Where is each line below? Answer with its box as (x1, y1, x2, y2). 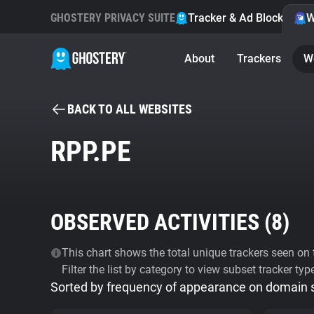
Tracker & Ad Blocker (188, 11, 294, 25)
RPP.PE (50, 135, 131, 168)
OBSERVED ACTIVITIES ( (50, 209, 271, 235)
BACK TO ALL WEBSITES (67, 102, 192, 116)
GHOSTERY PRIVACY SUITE (50, 11, 175, 25)
